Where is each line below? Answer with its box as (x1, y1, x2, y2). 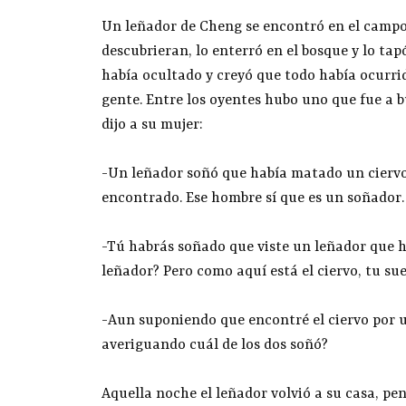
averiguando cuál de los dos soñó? (101, 337, 328, 354)
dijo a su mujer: (101, 117, 203, 134)
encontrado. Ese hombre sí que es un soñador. (101, 190, 404, 208)
